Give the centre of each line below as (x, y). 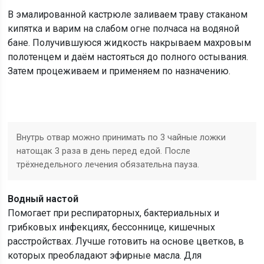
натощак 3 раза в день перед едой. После (104, 151)
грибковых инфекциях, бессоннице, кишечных (112, 227)
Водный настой (43, 199)
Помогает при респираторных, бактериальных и (114, 213)
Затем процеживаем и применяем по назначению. (119, 71)
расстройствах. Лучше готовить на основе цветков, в (126, 241)
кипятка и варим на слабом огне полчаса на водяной (124, 29)
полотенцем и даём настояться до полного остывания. (128, 57)
